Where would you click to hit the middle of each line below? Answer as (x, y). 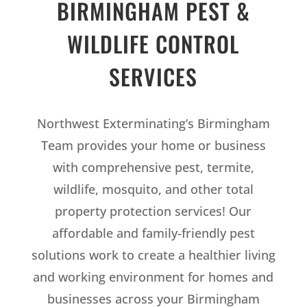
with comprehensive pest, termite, (153, 167)
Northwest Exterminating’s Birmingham (153, 123)
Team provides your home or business (153, 145)
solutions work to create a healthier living (153, 255)
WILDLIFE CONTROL (153, 43)
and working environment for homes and (153, 277)
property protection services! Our (153, 211)
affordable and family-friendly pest (153, 233)
